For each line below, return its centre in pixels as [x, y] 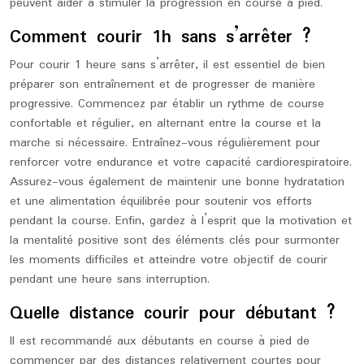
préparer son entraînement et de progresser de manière [162, 84]
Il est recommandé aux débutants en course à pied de [160, 341]
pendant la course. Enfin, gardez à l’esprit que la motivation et [181, 221]
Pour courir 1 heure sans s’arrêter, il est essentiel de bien [167, 65]
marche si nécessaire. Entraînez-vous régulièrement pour [165, 143]
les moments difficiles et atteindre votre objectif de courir [169, 260]
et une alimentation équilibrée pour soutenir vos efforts [161, 201]
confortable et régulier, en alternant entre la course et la [165, 123]
